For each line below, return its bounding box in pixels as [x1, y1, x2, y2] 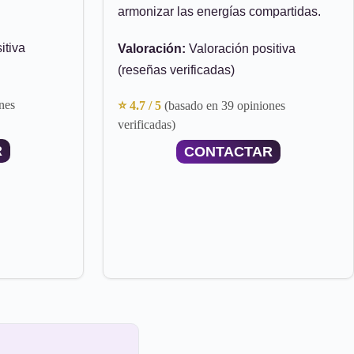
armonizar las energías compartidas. [118, 5, 321, 18]
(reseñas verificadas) [118, 63, 235, 77]
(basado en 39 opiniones [164, 99, 285, 112]
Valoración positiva [186, 42, 296, 55]
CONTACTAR [184, 144, 273, 160]
